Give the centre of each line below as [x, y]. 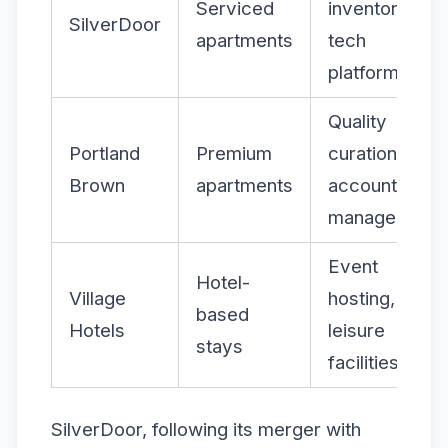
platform [363, 72]
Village [97, 298]
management [383, 217]
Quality [357, 121]
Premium [234, 153]
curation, [365, 153]
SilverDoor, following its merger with [206, 429]
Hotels [97, 330]
